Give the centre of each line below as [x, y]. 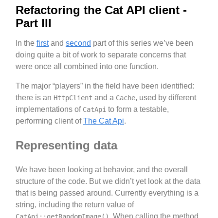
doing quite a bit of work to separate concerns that [101, 55]
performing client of [49, 121]
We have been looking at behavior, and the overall [102, 169]
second [78, 43]
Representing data [66, 145]
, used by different [166, 98]
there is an [35, 98]
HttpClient [73, 98]
